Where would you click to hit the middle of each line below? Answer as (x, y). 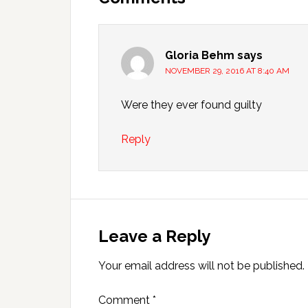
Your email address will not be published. (201, 266)
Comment (125, 300)
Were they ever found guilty (191, 105)
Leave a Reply (154, 236)
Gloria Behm (200, 55)
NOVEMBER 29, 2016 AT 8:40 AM (227, 71)
